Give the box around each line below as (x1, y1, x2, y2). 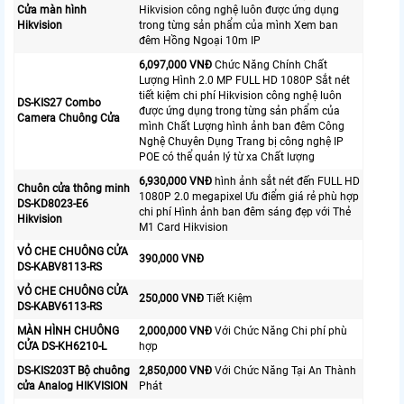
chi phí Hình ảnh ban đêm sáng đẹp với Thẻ (139, 206, 351, 219)
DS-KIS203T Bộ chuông (17, 364, 130, 378)
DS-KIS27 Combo (17, 96, 101, 110)
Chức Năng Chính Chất (215, 59, 327, 72)
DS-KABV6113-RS (17, 300, 102, 314)
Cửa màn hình (17, 4, 87, 17)
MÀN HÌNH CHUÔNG (17, 325, 119, 338)
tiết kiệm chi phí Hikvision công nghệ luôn (139, 89, 342, 103)
